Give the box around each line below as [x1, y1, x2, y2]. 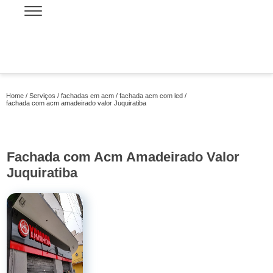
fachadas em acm [61, 92, 114, 99]
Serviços [29, 92, 55, 99]
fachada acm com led [119, 92, 183, 99]
